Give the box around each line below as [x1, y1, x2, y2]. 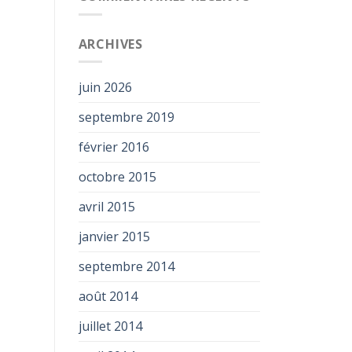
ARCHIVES [78, 35, 143, 53]
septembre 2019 [78, 108, 174, 126]
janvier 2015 [78, 228, 150, 245]
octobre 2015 [78, 168, 156, 185]
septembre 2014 [78, 258, 174, 275]
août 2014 [78, 288, 137, 305]
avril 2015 [78, 198, 135, 215]
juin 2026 [78, 79, 132, 96]
